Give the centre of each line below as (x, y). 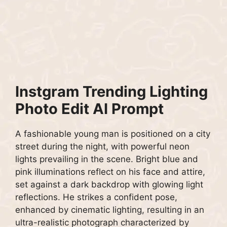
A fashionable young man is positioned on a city (113, 134)
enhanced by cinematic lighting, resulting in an (110, 210)
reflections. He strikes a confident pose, (96, 197)
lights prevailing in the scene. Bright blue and (107, 159)
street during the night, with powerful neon (102, 147)
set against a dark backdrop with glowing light (109, 185)
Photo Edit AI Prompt (89, 109)
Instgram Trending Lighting (111, 92)
